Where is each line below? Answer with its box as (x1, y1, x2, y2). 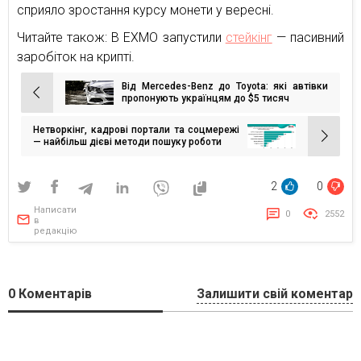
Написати (34, 205, 77, 216)
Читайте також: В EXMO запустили (17, 30, 226, 46)
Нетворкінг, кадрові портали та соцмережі (33, 124, 239, 136)
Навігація (17, 90, 89, 110)
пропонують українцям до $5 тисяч (122, 93, 289, 105)
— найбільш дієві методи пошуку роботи (33, 136, 222, 148)
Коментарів (15, 286, 92, 302)
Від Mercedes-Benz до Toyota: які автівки (122, 81, 328, 93)
